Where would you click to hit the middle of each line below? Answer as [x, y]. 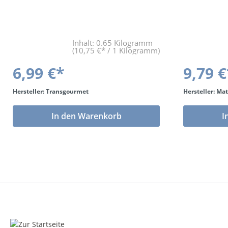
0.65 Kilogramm [124, 43]
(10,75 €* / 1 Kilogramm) [116, 50]
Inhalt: [84, 43]
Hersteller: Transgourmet [51, 91]
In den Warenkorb [86, 116]
